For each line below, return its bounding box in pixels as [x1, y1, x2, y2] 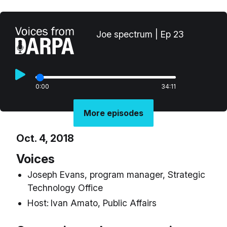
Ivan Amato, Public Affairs [51, 198, 157, 209]
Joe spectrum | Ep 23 [96, 28, 184, 40]
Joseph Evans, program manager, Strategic [27, 169, 205, 180]
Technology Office [27, 182, 103, 193]
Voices [16, 151, 55, 166]
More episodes [84, 107, 143, 118]
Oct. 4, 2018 [16, 132, 74, 144]
